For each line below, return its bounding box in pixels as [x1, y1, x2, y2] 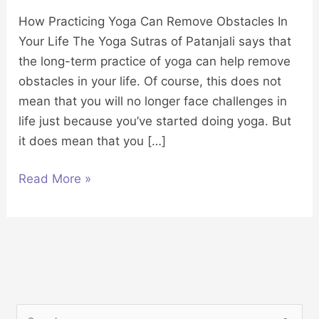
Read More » [19, 172, 92, 187]
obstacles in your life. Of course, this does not [19, 73, 282, 88]
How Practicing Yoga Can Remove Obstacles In [19, 14, 288, 28]
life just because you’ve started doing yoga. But [19, 113, 292, 128]
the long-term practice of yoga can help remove [19, 53, 291, 68]
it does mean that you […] [19, 133, 167, 148]
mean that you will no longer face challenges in [19, 93, 288, 108]
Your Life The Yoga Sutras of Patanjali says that [19, 33, 292, 48]
